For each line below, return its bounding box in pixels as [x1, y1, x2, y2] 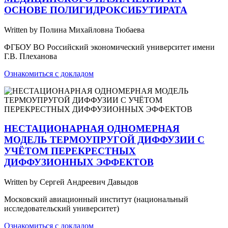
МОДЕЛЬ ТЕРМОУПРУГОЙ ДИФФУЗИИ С [4, 134, 205, 146]
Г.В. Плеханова [4, 51, 57, 61]
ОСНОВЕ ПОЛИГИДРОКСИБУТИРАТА [4, 5, 187, 16]
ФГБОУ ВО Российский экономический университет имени [4, 42, 215, 51]
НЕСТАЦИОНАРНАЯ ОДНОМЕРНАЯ [4, 123, 180, 134]
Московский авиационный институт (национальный [4, 195, 188, 204]
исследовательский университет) [4, 204, 119, 213]
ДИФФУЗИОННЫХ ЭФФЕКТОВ [4, 157, 154, 168]
